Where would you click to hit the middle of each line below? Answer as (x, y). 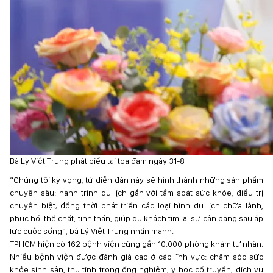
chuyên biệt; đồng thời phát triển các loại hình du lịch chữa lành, (136, 205)
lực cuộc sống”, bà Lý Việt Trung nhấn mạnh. (92, 231)
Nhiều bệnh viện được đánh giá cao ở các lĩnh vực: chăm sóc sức (136, 257)
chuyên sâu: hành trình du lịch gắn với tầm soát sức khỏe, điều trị (136, 193)
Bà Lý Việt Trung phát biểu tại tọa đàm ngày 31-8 (97, 161)
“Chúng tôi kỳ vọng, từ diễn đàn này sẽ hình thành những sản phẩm (136, 180)
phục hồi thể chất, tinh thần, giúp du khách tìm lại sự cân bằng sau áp (136, 218)
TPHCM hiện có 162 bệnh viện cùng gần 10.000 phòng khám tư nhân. (136, 244)
